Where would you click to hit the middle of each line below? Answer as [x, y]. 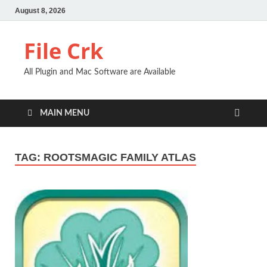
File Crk [63, 51]
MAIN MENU [65, 113]
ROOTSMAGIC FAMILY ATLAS [120, 157]
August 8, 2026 [40, 10]
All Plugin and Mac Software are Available [100, 72]
